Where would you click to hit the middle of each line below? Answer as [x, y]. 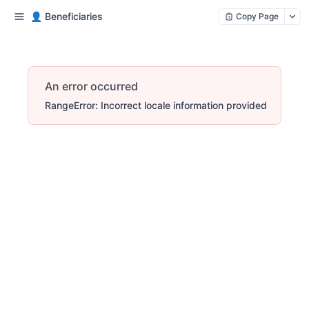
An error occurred [91, 86]
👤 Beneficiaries [67, 16]
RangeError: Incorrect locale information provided [156, 105]
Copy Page [257, 16]
